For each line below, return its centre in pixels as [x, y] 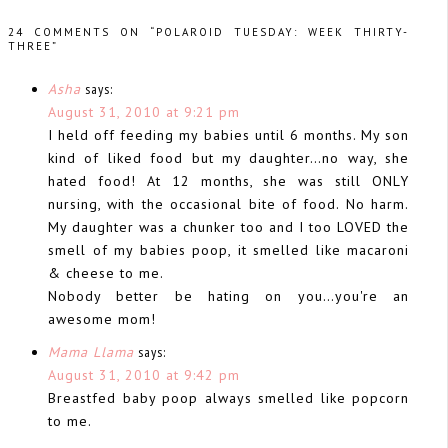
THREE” [33, 45]
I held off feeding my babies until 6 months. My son [228, 134]
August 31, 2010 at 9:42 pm [144, 374]
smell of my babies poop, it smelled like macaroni [228, 249]
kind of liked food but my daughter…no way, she [228, 157]
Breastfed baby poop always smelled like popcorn [228, 397]
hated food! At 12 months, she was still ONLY [228, 180]
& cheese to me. [106, 272]
